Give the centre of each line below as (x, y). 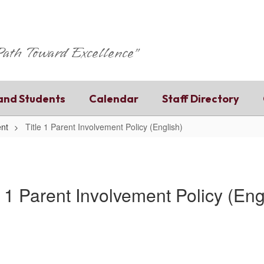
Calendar (114, 98)
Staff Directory (201, 98)
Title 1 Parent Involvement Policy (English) (104, 127)
